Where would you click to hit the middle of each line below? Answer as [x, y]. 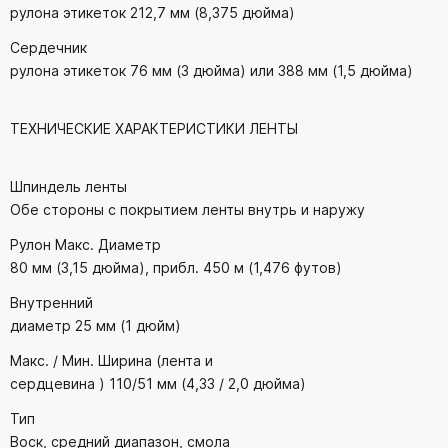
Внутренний [51, 303]
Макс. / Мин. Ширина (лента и [111, 361]
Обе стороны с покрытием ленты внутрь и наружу [187, 210]
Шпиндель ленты [68, 187]
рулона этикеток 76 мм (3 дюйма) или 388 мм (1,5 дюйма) [211, 71]
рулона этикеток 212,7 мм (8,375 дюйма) [152, 13]
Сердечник [48, 48]
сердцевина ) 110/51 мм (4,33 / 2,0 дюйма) [158, 384]
